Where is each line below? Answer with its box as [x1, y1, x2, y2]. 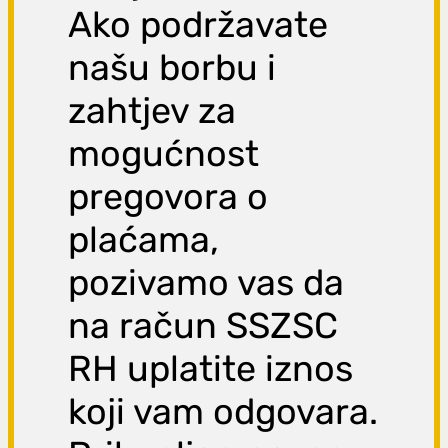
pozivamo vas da [68, 261, 345, 305]
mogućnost [68, 132, 260, 176]
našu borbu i [68, 46, 277, 90]
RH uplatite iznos [68, 347, 354, 391]
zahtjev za [68, 89, 237, 133]
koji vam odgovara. [68, 390, 379, 434]
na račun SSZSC [68, 304, 339, 348]
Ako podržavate [68, 3, 329, 47]
